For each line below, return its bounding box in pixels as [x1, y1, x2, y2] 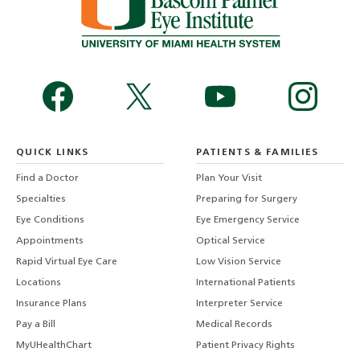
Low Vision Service [196, 257, 282, 268]
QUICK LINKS [16, 147, 89, 157]
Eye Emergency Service [196, 215, 301, 226]
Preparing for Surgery [196, 194, 298, 205]
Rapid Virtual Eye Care [16, 257, 117, 268]
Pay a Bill [16, 320, 55, 330]
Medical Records [196, 320, 273, 330]
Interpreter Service [196, 299, 284, 309]
